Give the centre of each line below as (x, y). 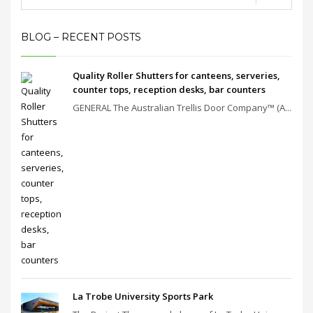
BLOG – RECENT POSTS (81, 37)
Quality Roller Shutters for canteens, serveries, (176, 75)
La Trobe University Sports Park (143, 296)
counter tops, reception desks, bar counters (169, 89)
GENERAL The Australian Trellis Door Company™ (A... (182, 107)
